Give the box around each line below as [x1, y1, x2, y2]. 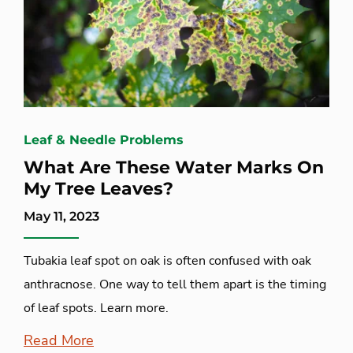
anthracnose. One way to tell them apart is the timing [24, 276, 326, 294]
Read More [24, 331, 94, 351]
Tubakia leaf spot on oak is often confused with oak [24, 252, 311, 270]
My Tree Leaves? [24, 178, 173, 200]
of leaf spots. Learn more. [24, 299, 169, 318]
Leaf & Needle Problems [24, 132, 184, 148]
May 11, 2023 [24, 209, 99, 225]
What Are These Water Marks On [24, 157, 324, 179]
